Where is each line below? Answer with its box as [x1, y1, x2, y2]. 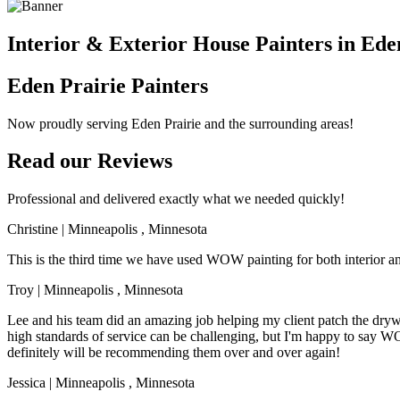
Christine [7, 221, 58, 237]
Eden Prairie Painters [7, 73, 208, 97]
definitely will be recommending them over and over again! [7, 345, 340, 361]
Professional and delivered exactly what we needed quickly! [7, 191, 345, 207]
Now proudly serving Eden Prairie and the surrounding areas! [7, 115, 354, 131]
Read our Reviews [7, 149, 172, 173]
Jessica [7, 375, 46, 391]
